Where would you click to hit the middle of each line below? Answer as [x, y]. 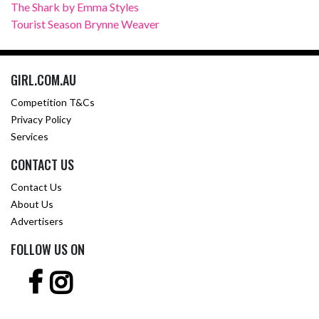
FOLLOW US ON [48, 249]
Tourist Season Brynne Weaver [85, 24]
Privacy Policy [41, 119]
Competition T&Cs [53, 102]
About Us [32, 204]
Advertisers [37, 221]
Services [30, 136]
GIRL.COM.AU [43, 80]
